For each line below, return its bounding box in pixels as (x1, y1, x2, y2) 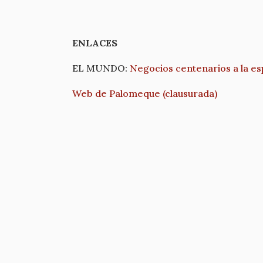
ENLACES (72, 37, 117, 49)
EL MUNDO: (72, 62, 130, 75)
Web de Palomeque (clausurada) (72, 87, 217, 100)
